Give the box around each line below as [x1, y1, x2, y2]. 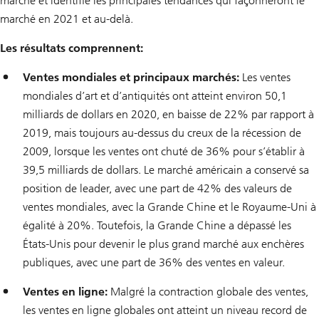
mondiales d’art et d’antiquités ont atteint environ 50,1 [23, 89, 287, 103]
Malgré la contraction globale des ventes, [108, 285, 308, 299]
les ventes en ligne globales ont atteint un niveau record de [23, 303, 307, 318]
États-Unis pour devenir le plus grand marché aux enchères [23, 237, 304, 251]
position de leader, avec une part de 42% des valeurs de [23, 182, 292, 196]
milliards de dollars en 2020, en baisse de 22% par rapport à [23, 108, 314, 122]
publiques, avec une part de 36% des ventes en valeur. [23, 256, 285, 270]
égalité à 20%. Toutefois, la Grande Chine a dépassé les [23, 219, 291, 233]
